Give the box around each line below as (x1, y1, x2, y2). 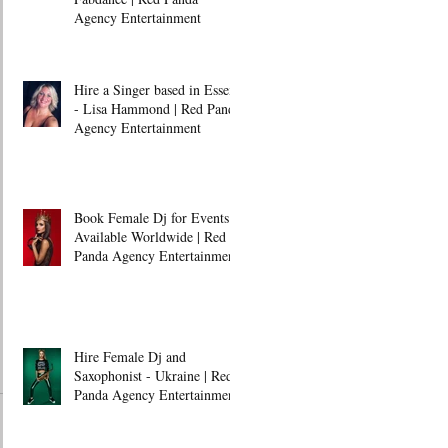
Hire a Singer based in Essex (74, 80, 236, 99)
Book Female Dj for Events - (74, 208, 238, 227)
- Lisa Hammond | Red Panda (74, 99, 241, 118)
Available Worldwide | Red (74, 227, 226, 246)
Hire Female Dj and (74, 347, 186, 366)
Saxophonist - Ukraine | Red (74, 366, 233, 385)
